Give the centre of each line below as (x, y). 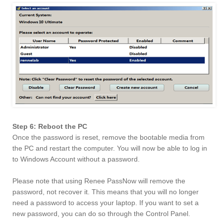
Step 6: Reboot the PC (50, 127)
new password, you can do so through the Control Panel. (101, 214)
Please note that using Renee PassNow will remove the (99, 181)
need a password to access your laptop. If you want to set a (106, 203)
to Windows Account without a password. (76, 159)
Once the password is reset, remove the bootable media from (109, 138)
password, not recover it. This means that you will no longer (106, 192)
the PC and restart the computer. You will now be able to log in (110, 148)
